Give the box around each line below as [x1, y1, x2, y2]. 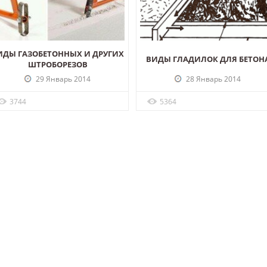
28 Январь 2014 [184, 73, 241, 84]
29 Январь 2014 [34, 73, 91, 84]
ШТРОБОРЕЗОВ [27, 58, 88, 70]
